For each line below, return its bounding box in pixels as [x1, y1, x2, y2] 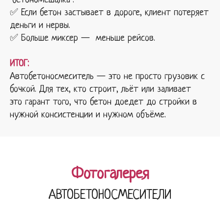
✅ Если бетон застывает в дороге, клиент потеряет [10, 7, 209, 18]
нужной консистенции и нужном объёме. [10, 110, 166, 120]
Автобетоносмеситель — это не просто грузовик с [10, 71, 205, 82]
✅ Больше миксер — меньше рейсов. [10, 33, 155, 44]
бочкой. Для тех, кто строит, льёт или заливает [10, 84, 191, 95]
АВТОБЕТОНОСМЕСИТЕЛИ [49, 188, 171, 203]
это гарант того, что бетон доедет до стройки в [10, 97, 197, 108]
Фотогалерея [71, 165, 149, 183]
